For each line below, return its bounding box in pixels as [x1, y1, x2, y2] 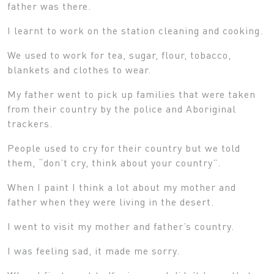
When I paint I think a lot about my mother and [7, 180, 236, 193]
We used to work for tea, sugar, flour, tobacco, [7, 48, 231, 61]
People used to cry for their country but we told [7, 141, 240, 154]
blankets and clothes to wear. [7, 62, 151, 76]
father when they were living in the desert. [7, 194, 214, 208]
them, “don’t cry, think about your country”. [7, 155, 221, 169]
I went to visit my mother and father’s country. [7, 219, 234, 232]
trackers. [7, 116, 53, 130]
